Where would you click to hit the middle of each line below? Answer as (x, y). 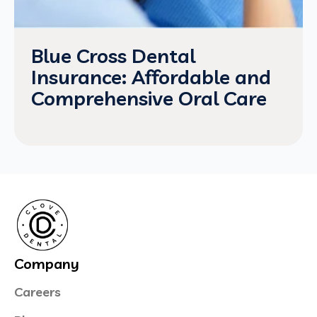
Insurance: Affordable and (151, 77)
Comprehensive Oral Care (149, 98)
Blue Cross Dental (113, 56)
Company (47, 264)
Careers (38, 292)
